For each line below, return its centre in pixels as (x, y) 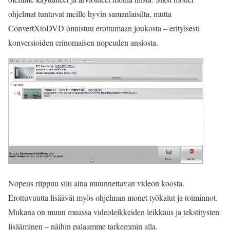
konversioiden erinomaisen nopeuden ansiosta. (83, 42)
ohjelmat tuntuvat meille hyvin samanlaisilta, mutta (90, 14)
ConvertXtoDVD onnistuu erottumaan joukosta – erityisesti (104, 28)
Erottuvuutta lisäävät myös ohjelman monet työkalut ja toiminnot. (113, 197)
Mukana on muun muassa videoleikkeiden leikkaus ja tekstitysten (114, 212)
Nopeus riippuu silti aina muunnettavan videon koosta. (96, 183)
